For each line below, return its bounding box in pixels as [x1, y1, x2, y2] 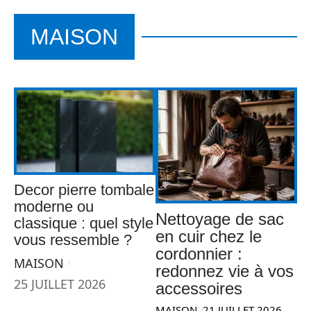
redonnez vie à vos [155, 261, 294, 280]
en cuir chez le [155, 226, 262, 246]
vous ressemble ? [14, 231, 132, 249]
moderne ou [14, 198, 94, 216]
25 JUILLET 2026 [14, 276, 106, 293]
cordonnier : [155, 244, 242, 263]
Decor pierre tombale [14, 181, 154, 199]
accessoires [155, 278, 242, 298]
